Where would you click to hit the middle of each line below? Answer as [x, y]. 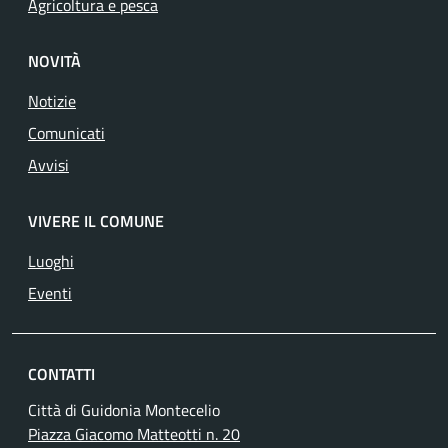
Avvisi [48, 165]
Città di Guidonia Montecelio [124, 410]
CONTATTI [61, 374]
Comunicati [66, 133]
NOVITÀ [54, 61]
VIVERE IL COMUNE [96, 221]
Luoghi [51, 261]
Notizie [52, 101]
